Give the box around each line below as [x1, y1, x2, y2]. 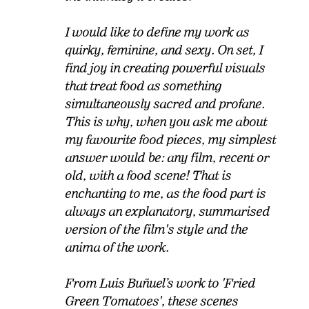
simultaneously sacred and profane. [65, 96, 266, 111]
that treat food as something [65, 78, 222, 93]
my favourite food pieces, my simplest [65, 132, 277, 147]
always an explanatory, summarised [65, 203, 270, 219]
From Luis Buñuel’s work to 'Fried [65, 275, 256, 290]
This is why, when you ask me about [65, 114, 268, 129]
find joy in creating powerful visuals [65, 60, 266, 75]
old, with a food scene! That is [65, 168, 232, 183]
